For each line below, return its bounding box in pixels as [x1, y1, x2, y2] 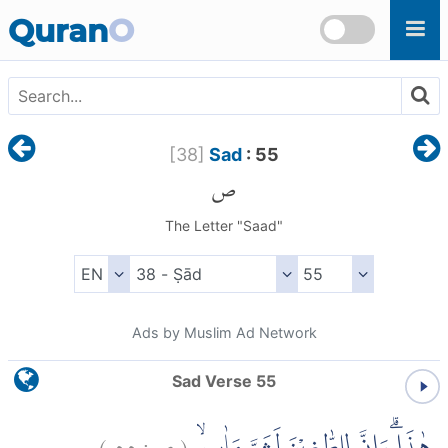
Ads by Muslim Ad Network [131, 324, 317, 342]
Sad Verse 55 [172, 371, 276, 392]
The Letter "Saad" [164, 217, 283, 235]
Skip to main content [8, 2, 166, 22]
